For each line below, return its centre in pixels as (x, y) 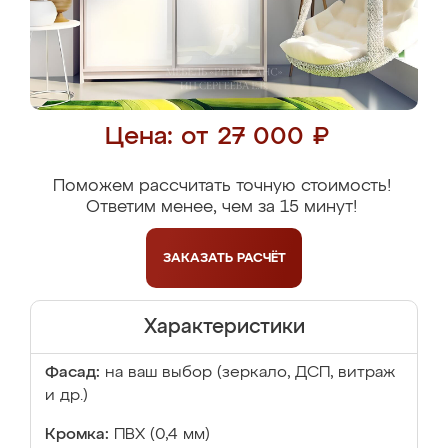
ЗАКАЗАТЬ (199, 258)
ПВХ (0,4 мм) (162, 435)
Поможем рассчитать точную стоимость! (221, 186)
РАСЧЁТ (261, 258)
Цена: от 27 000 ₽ (216, 137)
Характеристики (224, 327)
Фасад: (72, 373)
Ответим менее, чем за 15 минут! (221, 207)
